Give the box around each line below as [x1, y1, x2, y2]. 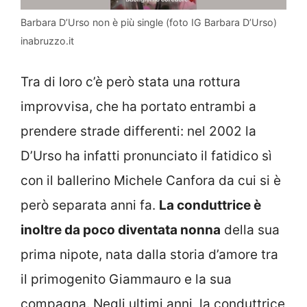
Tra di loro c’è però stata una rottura [21, 73, 241, 90]
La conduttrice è [159, 197, 261, 213]
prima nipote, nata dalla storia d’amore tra [21, 246, 278, 262]
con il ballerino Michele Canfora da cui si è [21, 172, 281, 188]
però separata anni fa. [21, 197, 159, 213]
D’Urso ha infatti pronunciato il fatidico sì [21, 147, 272, 164]
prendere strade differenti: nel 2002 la [21, 123, 256, 139]
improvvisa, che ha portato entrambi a [21, 98, 256, 114]
